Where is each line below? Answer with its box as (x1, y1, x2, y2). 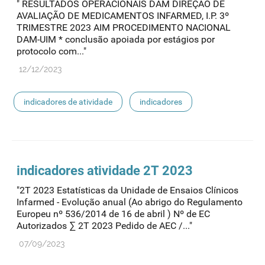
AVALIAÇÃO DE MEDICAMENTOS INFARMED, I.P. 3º (17, 10, 229, 22)
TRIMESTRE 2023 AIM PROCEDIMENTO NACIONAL (17, 22, 231, 34)
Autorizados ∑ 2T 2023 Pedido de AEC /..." (17, 220, 192, 232)
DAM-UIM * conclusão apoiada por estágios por (17, 34, 215, 46)
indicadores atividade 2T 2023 (17, 163, 193, 179)
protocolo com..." (17, 46, 86, 57)
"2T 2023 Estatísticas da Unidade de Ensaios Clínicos (17, 185, 238, 196)
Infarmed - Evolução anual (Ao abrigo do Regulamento (17, 196, 243, 208)
